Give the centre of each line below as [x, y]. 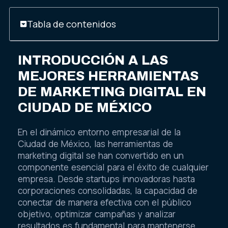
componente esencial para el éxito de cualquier [113, 167]
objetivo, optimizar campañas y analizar [97, 214]
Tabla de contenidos [72, 24]
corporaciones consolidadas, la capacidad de [108, 191]
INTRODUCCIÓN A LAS [93, 60]
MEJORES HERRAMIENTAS [108, 76]
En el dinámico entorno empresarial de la [99, 132]
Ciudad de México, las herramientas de [95, 144]
